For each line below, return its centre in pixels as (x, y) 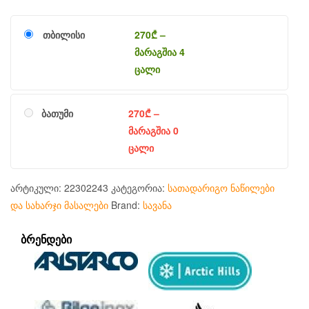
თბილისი (63, 35)
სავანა (157, 205)
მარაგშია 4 (160, 52)
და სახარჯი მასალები (59, 205)
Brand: (127, 205)
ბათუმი (58, 113)
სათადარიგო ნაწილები (221, 188)
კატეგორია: (139, 188)
